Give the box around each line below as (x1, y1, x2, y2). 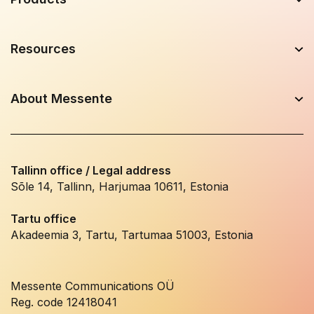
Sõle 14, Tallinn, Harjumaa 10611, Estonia (11, 179, 228, 194)
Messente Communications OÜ (11, 279, 175, 294)
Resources (11, 41, 76, 57)
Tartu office (11, 212, 79, 226)
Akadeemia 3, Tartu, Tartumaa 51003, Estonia (11, 228, 253, 243)
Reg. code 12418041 (11, 295, 117, 310)
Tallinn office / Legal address (11, 163, 171, 178)
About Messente (11, 91, 112, 107)
